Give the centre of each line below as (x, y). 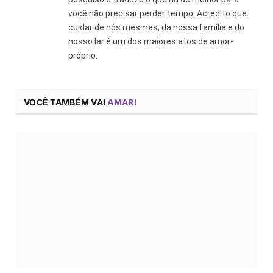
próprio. (83, 55)
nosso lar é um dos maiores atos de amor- (151, 41)
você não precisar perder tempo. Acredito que (158, 13)
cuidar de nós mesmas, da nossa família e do (156, 27)
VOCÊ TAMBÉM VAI (66, 102)
